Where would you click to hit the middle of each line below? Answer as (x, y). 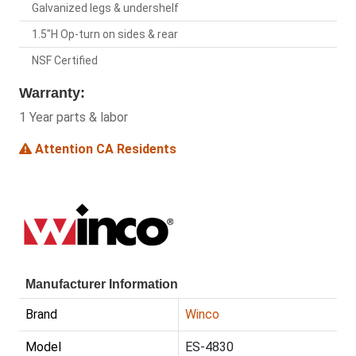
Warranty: (52, 93)
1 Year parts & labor (74, 118)
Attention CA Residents (104, 149)
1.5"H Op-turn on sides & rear (105, 35)
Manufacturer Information (102, 284)
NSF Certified (65, 61)
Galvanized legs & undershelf (105, 8)
